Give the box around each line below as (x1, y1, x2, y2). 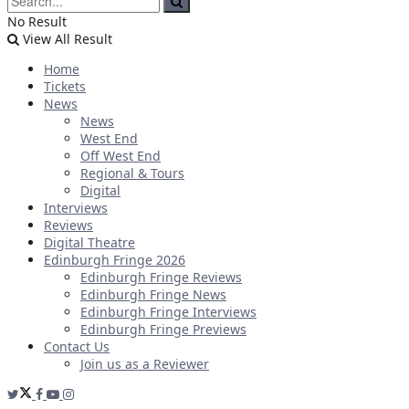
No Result (7, 13, 67, 31)
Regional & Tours (80, 164, 184, 183)
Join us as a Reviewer (80, 355, 209, 373)
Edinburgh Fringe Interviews (80, 303, 257, 321)
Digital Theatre (44, 234, 135, 252)
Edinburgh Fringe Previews (80, 320, 246, 339)
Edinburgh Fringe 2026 (44, 251, 185, 269)
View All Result (19, 30, 112, 48)
